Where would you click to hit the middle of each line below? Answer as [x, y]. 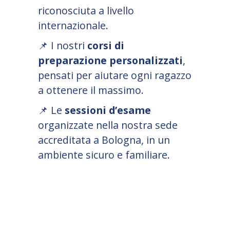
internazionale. [73, 26]
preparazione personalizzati [110, 61]
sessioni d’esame [108, 110]
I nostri [68, 46]
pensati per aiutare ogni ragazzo [115, 75]
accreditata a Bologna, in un [104, 140]
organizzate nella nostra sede [108, 125]
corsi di [106, 46]
